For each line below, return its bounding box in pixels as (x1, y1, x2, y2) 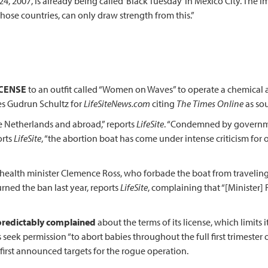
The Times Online (176, 98, 243, 109)
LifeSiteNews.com (84, 98, 150, 109)
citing (150, 98, 176, 109)
